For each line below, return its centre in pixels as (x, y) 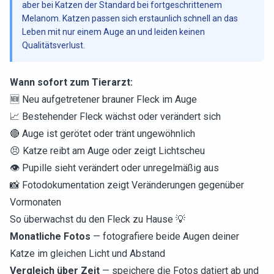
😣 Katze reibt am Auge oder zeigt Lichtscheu (107, 151)
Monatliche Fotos (50, 236)
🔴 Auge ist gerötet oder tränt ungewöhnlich (102, 134)
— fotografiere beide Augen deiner (165, 236)
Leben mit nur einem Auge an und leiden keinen (113, 32)
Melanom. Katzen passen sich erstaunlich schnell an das (130, 18)
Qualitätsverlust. (54, 45)
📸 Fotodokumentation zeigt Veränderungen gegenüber (127, 185)
